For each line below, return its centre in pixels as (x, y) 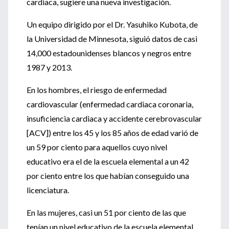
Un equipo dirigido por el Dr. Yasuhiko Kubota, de (112, 24)
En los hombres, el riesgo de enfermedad (97, 90)
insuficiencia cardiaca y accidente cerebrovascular (114, 118)
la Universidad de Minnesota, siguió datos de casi (112, 39)
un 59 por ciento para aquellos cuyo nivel (97, 147)
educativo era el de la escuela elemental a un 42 (108, 161)
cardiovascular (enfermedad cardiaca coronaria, (110, 104)
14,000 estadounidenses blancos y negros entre (109, 53)
